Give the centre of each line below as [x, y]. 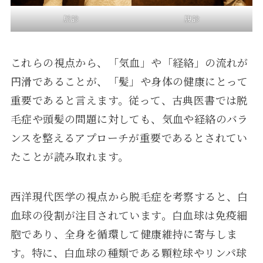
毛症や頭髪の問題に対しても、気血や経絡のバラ [129, 118]
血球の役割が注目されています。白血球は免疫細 [129, 215]
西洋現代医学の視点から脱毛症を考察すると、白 [129, 196]
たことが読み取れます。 [70, 156]
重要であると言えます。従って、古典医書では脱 [129, 100]
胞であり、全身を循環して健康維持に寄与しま [124, 233]
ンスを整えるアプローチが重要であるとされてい [129, 137]
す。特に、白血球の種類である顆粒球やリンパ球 [129, 252]
